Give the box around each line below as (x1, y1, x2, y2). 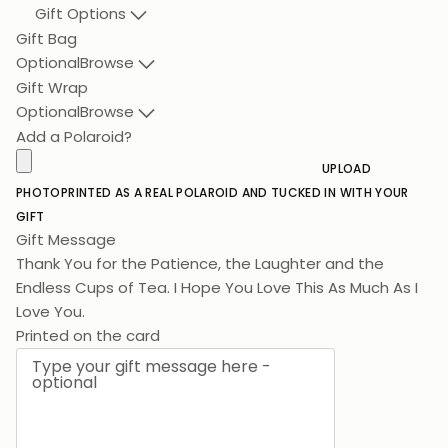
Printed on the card (16, 300, 160, 322)
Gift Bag (16, 27, 77, 49)
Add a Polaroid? (16, 125, 132, 147)
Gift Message (16, 228, 116, 250)
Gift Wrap (16, 76, 88, 98)
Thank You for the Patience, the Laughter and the (16, 252, 384, 274)
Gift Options (34, 3, 126, 24)
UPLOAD (322, 159, 372, 177)
